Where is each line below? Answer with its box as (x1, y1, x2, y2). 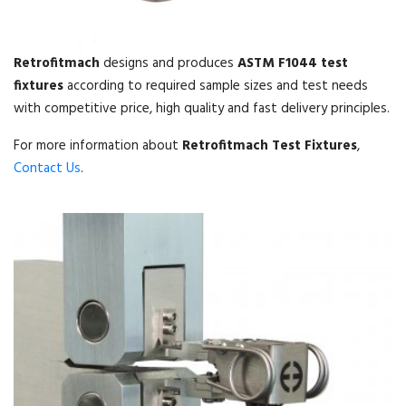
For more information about (14, 135, 182, 158)
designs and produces (100, 53, 237, 75)
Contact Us (14, 158, 81, 180)
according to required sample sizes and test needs (63, 75, 368, 98)
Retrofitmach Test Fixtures (182, 135, 357, 158)
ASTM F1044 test (237, 53, 348, 75)
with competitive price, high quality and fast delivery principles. (14, 98, 390, 121)
